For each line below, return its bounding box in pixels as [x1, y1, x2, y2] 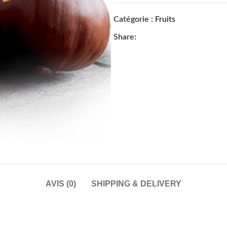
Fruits [155, 15, 175, 23]
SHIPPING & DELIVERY [91, 179, 181, 188]
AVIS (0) [46, 179, 76, 188]
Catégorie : [113, 15, 153, 23]
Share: [113, 33, 136, 41]
